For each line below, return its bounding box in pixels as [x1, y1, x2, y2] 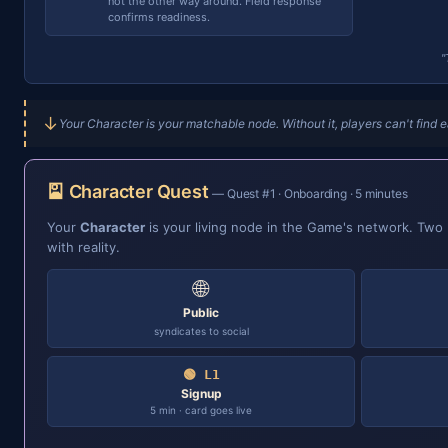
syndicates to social [153, 325, 249, 337]
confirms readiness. [108, 10, 210, 24]
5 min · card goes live [150, 404, 252, 416]
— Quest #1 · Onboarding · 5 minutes [212, 186, 408, 201]
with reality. [47, 239, 120, 255]
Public [183, 305, 219, 320]
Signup [180, 386, 222, 401]
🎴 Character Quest [47, 181, 213, 202]
